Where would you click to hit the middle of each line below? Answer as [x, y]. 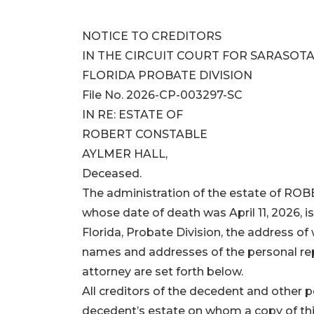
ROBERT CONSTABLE [145, 135]
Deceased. [112, 174]
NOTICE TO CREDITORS [152, 36]
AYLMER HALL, [125, 154]
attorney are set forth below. [163, 272]
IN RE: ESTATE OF [132, 115]
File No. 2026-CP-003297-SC [162, 95]
